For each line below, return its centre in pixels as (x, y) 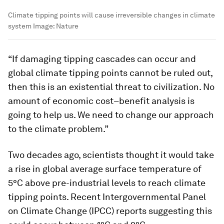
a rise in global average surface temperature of (105, 169)
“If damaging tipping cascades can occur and (102, 59)
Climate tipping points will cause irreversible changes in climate (111, 15)
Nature (67, 26)
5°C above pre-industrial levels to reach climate (107, 183)
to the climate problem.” (58, 129)
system (20, 26)
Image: (44, 26)
